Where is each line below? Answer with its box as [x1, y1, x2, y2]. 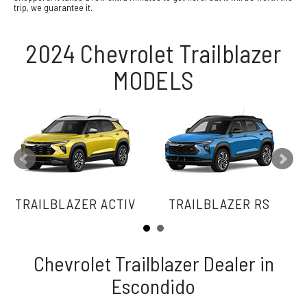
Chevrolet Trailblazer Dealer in [33, 250, 274, 275]
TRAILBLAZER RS [169, 195, 270, 212]
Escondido [112, 273, 195, 298]
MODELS [113, 64, 194, 95]
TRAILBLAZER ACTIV [15, 195, 136, 212]
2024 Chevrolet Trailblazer [25, 38, 282, 68]
